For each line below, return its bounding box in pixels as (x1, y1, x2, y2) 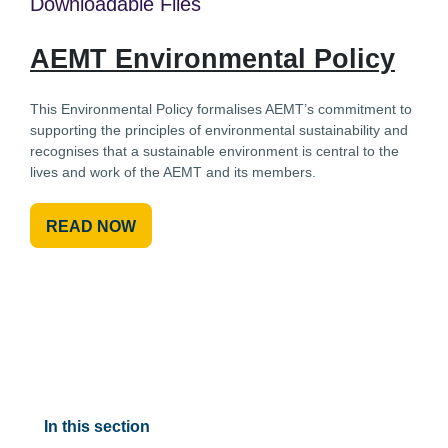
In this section (44, 417, 150, 435)
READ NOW (46, 217, 136, 235)
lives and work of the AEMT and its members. (30, 163, 316, 180)
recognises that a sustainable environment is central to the (30, 142, 399, 159)
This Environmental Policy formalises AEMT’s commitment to (30, 100, 412, 117)
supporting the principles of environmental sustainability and (30, 121, 408, 138)
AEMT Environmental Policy (30, 43, 395, 74)
